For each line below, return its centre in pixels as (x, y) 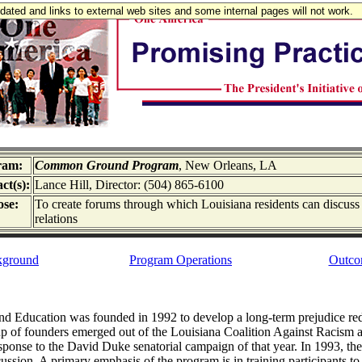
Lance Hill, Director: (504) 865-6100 (129, 185)
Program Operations (181, 260)
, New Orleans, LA (227, 165)
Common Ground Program (106, 165)
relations (56, 219)
